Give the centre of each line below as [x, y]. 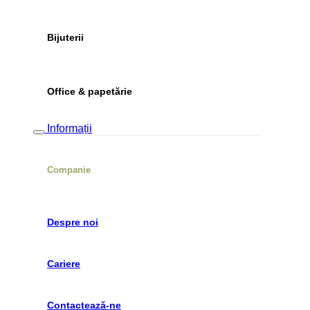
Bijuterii [65, 37]
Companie [69, 170]
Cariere [64, 264]
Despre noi [73, 222]
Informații [70, 128]
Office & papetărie [90, 91]
